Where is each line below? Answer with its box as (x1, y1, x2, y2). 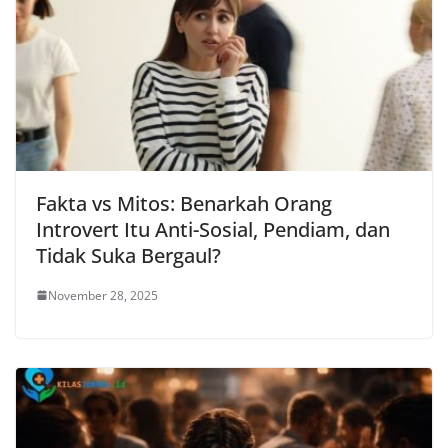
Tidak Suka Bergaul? (36, 241, 221, 269)
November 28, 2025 (48, 286, 158, 304)
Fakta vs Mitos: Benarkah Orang (36, 189, 332, 217)
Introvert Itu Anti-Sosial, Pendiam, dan (36, 215, 390, 243)
